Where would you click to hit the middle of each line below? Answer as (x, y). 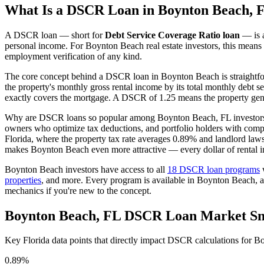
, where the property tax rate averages (102, 138)
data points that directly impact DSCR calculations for (152, 240)
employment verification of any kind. (73, 56)
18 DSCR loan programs (214, 169)
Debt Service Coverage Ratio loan (172, 35)
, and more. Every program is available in (119, 180)
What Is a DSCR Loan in (81, 10)
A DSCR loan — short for (55, 35)
